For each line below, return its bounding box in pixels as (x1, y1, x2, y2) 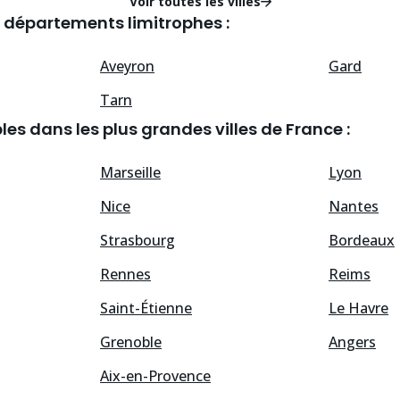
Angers (329, 332, 376, 353)
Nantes (329, 196, 379, 217)
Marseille (100, 162, 161, 183)
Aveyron (100, 56, 154, 77)
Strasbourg (100, 230, 175, 251)
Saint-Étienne (100, 298, 192, 319)
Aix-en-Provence (100, 366, 211, 387)
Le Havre (329, 298, 388, 319)
